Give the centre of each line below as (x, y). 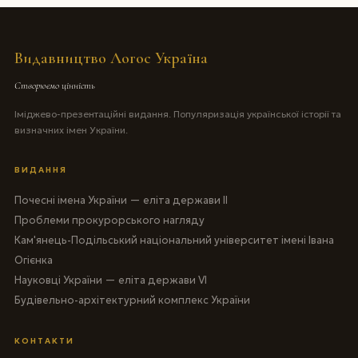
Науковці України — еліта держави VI (110, 280)
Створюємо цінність (54, 85)
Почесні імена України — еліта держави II (121, 200)
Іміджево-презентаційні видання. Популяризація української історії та (177, 113)
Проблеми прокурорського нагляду (109, 220)
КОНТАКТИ (44, 340)
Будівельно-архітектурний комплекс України (132, 300)
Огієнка (33, 260)
